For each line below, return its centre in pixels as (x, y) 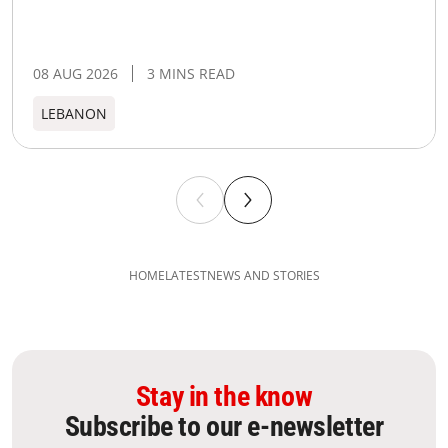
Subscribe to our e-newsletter (224, 426)
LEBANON (74, 113)
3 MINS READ (191, 73)
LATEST (185, 275)
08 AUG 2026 (75, 73)
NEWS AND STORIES (263, 275)
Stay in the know (224, 396)
